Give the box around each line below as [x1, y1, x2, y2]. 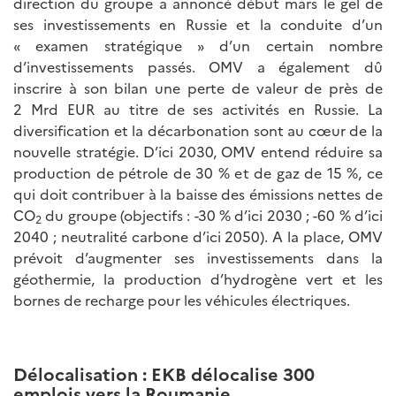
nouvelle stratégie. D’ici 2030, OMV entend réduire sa [13, 141, 383, 161]
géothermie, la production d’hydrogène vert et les [13, 268, 383, 288]
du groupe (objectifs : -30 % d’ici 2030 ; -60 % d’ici [42, 204, 383, 225]
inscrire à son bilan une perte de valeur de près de [13, 77, 383, 97]
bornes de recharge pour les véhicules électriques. [13, 289, 350, 309]
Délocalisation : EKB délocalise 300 [13, 360, 315, 385]
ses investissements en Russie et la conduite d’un [13, 13, 383, 34]
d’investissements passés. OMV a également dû [13, 56, 383, 76]
